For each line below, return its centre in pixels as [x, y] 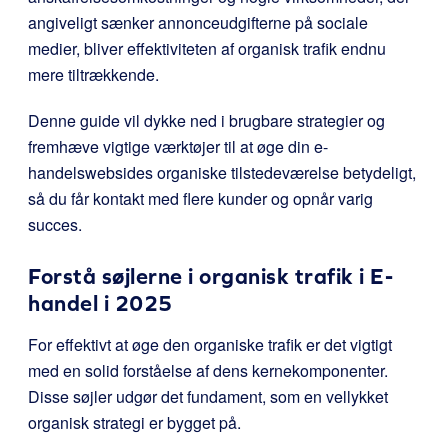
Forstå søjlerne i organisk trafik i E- [210, 276]
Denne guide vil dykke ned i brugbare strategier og [206, 120]
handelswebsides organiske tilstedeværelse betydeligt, [222, 172]
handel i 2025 [100, 303]
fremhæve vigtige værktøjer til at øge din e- [178, 146]
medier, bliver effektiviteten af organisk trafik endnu [207, 48]
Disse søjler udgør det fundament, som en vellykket [208, 396]
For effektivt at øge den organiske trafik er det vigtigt [210, 344]
